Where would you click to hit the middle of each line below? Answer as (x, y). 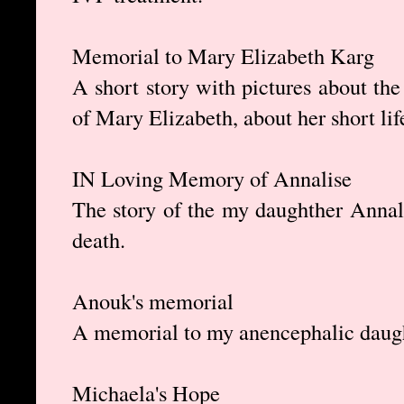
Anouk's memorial (153, 301)
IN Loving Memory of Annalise (212, 179)
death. (99, 240)
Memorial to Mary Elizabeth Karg (223, 56)
